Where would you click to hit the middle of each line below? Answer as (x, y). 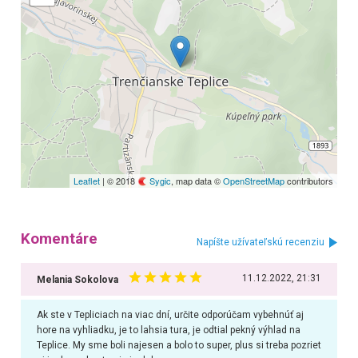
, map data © (197, 180)
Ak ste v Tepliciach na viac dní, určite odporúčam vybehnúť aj (170, 315)
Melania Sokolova (77, 280)
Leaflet (87, 180)
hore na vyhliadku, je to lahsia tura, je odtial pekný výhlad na (168, 330)
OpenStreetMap (254, 180)
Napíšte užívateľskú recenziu (261, 243)
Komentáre (59, 239)
